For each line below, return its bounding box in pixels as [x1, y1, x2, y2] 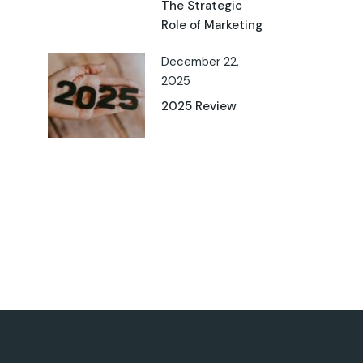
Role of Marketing [160, 17, 263, 33]
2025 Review [160, 98, 237, 114]
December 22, [160, 53, 239, 70]
